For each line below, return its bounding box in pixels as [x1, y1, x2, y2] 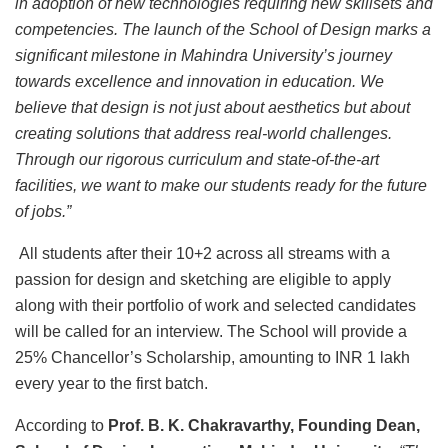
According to [15, 417, 108, 435]
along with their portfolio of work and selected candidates [15, 297, 416, 315]
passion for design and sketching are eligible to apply [15, 271, 391, 289]
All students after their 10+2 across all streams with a [19, 245, 390, 263]
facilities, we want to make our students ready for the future [15, 177, 427, 195]
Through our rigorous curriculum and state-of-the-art [15, 151, 379, 169]
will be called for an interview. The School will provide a [15, 323, 407, 341]
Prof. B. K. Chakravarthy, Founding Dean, [108, 417, 420, 435]
